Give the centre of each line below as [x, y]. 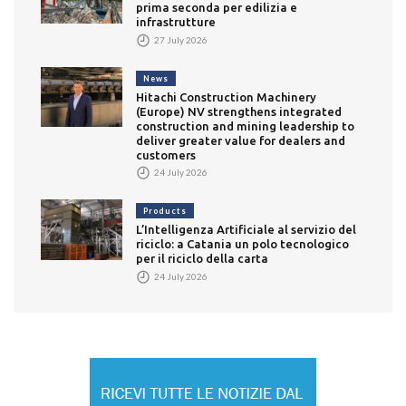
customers [166, 155]
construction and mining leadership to [245, 126]
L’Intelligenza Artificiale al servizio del [246, 230]
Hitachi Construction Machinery [226, 97]
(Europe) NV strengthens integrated [239, 111]
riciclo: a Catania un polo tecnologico [242, 244]
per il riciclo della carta [202, 259]
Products [165, 211]
